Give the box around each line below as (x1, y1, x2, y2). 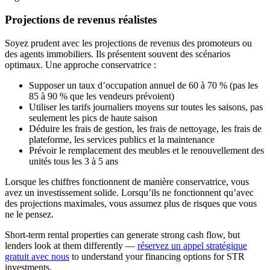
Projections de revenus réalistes (5, 13, 157, 27)
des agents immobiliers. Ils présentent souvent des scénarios (5, 49, 230, 59)
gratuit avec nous (5, 251, 69, 262)
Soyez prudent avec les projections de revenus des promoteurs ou (5, 38, 252, 48)
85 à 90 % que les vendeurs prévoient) (29, 91, 174, 101)
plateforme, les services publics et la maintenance (29, 134, 215, 145)
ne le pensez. (5, 209, 54, 219)
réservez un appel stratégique (137, 240, 247, 251)
